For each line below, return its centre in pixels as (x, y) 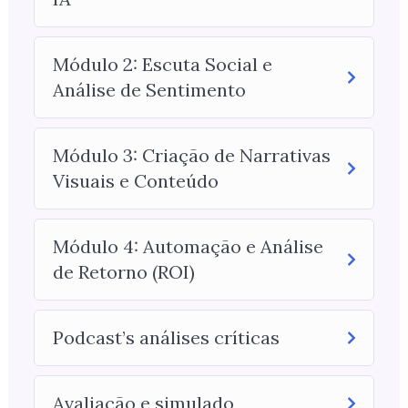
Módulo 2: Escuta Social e (162, 65)
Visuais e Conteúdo (135, 181)
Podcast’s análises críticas (166, 338)
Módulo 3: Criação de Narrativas (191, 156)
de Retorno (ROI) (123, 272)
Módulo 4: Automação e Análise (188, 247)
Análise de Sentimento (149, 90)
